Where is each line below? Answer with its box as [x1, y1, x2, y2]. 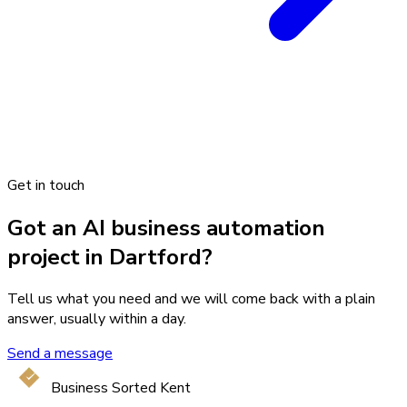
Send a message [7, 343, 113, 364]
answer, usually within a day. [7, 309, 186, 330]
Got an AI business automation [7, 213, 325, 243]
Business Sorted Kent [51, 378, 191, 399]
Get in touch [7, 174, 84, 195]
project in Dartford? [7, 242, 213, 272]
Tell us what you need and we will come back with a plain [7, 289, 375, 310]
